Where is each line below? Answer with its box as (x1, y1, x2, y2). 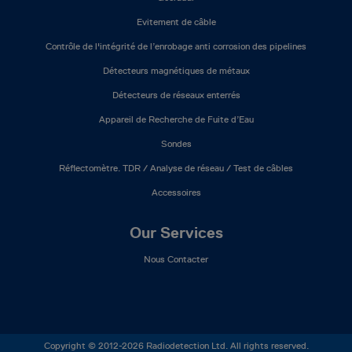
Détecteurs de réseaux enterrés (112, 88, 240, 101)
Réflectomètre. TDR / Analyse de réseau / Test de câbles (59, 161, 293, 174)
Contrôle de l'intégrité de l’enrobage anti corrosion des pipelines (46, 39, 306, 53)
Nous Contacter (144, 252, 208, 266)
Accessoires (151, 185, 201, 199)
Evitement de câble (136, 15, 216, 28)
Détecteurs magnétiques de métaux (102, 64, 250, 77)
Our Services (129, 223, 223, 242)
